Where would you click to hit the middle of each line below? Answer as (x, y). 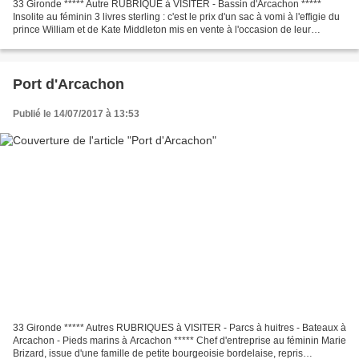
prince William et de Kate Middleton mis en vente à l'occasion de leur (162, 29)
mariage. (32, 42)
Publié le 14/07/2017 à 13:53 (76, 113)
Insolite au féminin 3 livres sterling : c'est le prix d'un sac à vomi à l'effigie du (176, 16)
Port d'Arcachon (69, 84)
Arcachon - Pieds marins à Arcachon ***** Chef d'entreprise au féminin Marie (179, 341)
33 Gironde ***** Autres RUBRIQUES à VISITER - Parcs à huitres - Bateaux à (179, 328)
